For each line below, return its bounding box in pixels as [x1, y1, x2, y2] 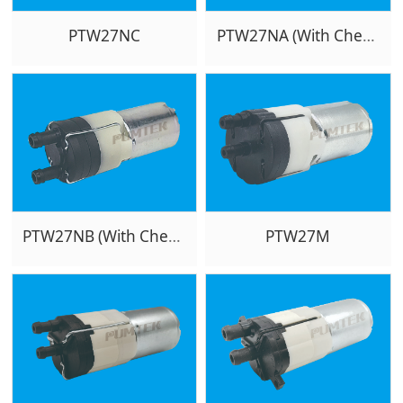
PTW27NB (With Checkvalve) [167, 225, 181, 246]
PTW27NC [67, 24, 140, 46]
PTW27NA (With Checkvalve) [362, 24, 375, 46]
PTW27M [265, 225, 331, 246]
